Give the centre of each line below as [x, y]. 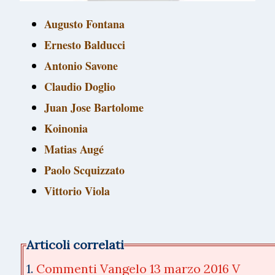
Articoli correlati [75, 245]
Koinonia [66, 129]
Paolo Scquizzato [84, 170]
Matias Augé [74, 149]
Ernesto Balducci [85, 45]
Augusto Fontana [84, 24]
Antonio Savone [81, 66]
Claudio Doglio [80, 87]
